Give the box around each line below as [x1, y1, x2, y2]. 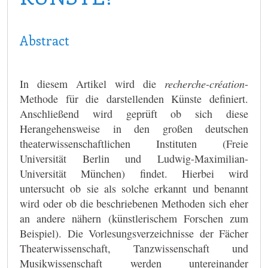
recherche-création [165, 76, 245, 91]
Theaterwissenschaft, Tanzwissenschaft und [20, 240, 248, 255]
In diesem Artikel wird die [20, 76, 165, 91]
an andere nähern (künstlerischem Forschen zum [20, 211, 248, 226]
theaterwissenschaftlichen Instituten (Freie [20, 136, 248, 151]
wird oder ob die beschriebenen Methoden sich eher [20, 196, 248, 211]
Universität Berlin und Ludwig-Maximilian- [20, 151, 248, 166]
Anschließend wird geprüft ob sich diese [20, 106, 248, 121]
